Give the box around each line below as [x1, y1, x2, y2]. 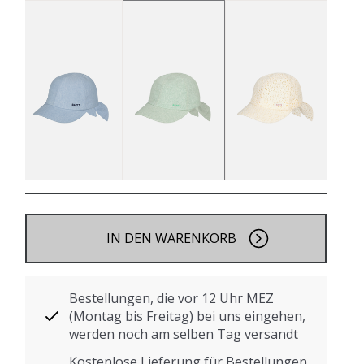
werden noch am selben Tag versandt [69, 324, 299, 343]
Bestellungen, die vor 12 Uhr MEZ [69, 288, 275, 307]
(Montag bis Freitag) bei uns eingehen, [69, 306, 306, 325]
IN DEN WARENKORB [106, 228, 236, 247]
